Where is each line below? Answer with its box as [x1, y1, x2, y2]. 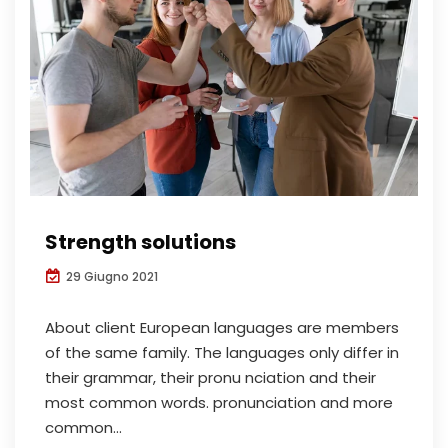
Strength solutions [45, 227, 236, 256]
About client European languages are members [45, 316, 399, 338]
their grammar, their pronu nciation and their [45, 366, 376, 388]
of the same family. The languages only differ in [45, 341, 399, 363]
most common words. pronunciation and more [45, 391, 393, 413]
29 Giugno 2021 [63, 267, 158, 285]
